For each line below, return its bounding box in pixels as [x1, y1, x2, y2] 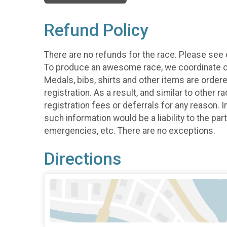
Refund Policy [44, 20, 148, 41]
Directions [44, 148, 121, 169]
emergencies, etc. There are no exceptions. [44, 125, 215, 136]
